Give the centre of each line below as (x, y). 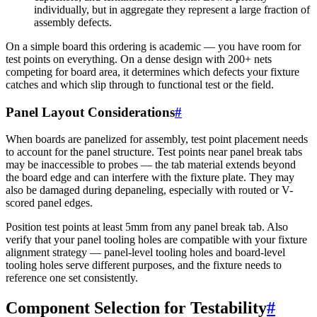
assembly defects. (73, 22)
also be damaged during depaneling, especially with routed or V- (149, 190)
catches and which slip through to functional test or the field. (140, 85)
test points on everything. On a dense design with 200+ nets (139, 59)
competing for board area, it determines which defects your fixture (152, 72)
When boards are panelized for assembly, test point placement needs (157, 139)
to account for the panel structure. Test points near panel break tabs (154, 152)
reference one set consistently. (72, 278)
